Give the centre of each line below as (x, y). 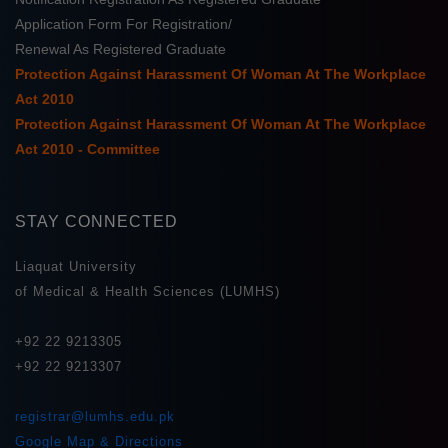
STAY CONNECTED (96, 222)
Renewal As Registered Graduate (120, 49)
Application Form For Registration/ (123, 24)
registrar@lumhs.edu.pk (95, 417)
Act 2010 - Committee (87, 149)
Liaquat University (76, 267)
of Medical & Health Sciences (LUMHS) (147, 292)
